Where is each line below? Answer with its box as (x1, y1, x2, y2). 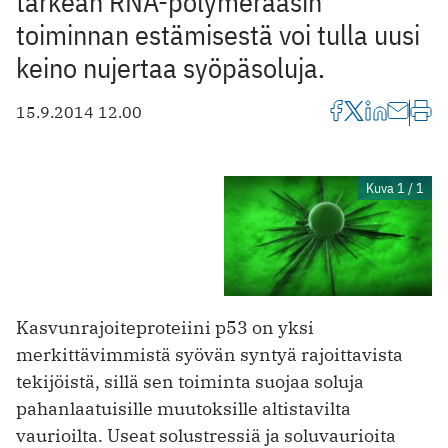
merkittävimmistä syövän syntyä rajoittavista (16, 343, 403, 367)
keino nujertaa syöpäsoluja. (16, 48, 325, 86)
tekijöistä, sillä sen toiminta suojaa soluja (16, 370, 364, 394)
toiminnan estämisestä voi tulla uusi (16, 15, 420, 53)
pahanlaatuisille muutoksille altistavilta (16, 397, 351, 421)
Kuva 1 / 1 (366, 178, 424, 197)
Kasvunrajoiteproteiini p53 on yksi (16, 316, 314, 340)
